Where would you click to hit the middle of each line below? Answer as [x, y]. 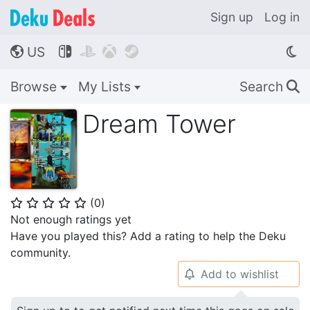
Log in [282, 17]
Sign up [232, 17]
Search [263, 86]
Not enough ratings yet [71, 219]
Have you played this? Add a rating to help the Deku [148, 236]
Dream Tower [159, 124]
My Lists [106, 86]
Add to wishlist [239, 274]
